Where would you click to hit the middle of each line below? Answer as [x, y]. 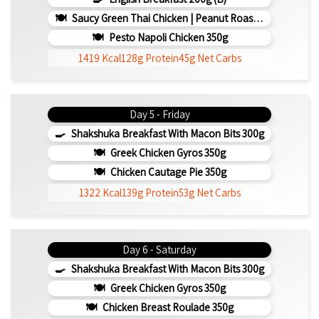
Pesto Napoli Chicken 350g [167, 37]
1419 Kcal [99, 58]
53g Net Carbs [209, 193]
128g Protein [150, 58]
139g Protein [150, 193]
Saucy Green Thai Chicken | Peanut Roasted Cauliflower [161, 18]
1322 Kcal [100, 193]
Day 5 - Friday [159, 115]
